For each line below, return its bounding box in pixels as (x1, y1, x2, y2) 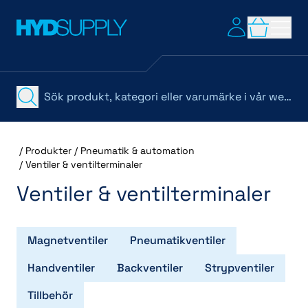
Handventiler (27, 261, 95, 275)
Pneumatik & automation (80, 144, 195, 157)
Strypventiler (205, 261, 274, 275)
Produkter (25, 144, 71, 157)
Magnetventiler (27, 233, 108, 247)
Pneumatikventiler (130, 233, 225, 247)
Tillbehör (27, 288, 73, 302)
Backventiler (117, 261, 183, 275)
